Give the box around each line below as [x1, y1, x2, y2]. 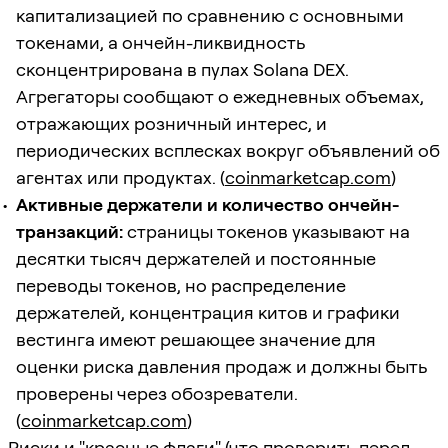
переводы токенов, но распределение [16, 274, 346, 296]
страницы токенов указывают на [123, 220, 410, 242]
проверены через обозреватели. [16, 382, 298, 404]
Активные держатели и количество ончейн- [16, 193, 399, 215]
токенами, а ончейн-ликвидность [16, 31, 305, 53]
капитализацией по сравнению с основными [16, 4, 404, 26]
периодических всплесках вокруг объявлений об [16, 139, 440, 161]
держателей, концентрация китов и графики [16, 301, 400, 323]
